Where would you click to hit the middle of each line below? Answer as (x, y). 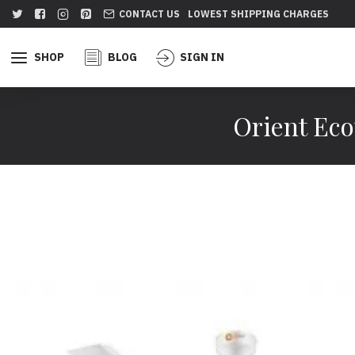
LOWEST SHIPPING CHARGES (258, 13)
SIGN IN (202, 57)
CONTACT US (149, 13)
